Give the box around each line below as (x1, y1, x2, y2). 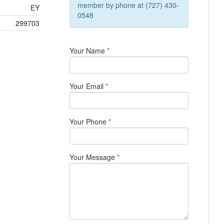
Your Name (69, 45, 107, 55)
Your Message (69, 152, 117, 162)
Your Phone (69, 116, 109, 126)
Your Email (69, 81, 106, 91)
